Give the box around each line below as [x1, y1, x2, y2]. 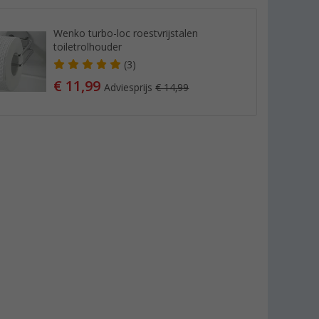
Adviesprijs [104, 81, 156, 93]
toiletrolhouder [53, 41, 122, 53]
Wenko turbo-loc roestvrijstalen [53, 27, 199, 39]
